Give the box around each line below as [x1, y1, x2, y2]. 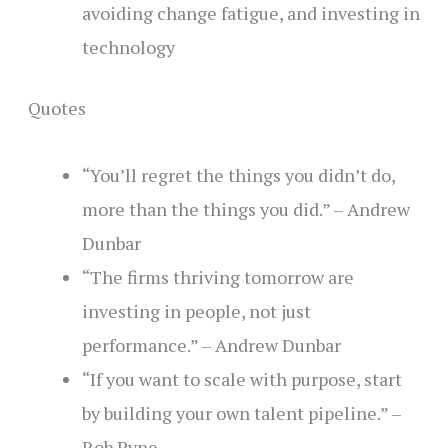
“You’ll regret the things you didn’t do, [81, 162, 395, 187]
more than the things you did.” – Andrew [81, 196, 410, 221]
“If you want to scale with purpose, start [81, 366, 402, 391]
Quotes [27, 96, 86, 121]
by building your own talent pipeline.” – [81, 400, 401, 425]
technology [81, 35, 175, 60]
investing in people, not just [81, 298, 311, 323]
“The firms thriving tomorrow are [81, 264, 354, 289]
